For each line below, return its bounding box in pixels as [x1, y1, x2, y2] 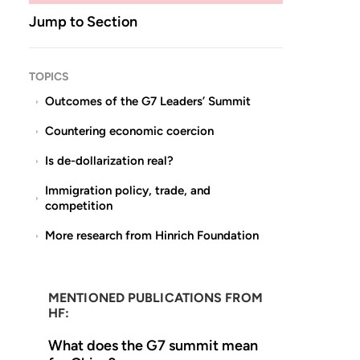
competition [45, 198, 116, 213]
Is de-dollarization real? [45, 153, 177, 168]
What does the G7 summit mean [48, 337, 258, 354]
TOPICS [29, 70, 69, 84]
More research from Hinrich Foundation [45, 228, 262, 243]
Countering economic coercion [45, 124, 217, 138]
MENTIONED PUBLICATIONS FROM [48, 290, 263, 305]
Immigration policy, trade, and [45, 183, 211, 198]
